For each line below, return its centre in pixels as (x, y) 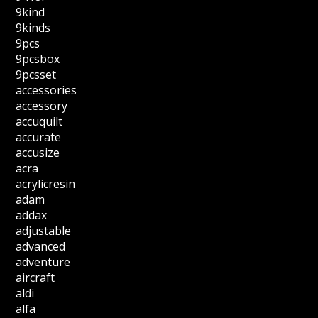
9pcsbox (38, 59)
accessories (46, 90)
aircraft (35, 278)
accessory (42, 106)
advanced (41, 246)
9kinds (33, 28)
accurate (39, 137)
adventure (43, 262)
